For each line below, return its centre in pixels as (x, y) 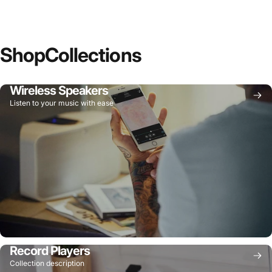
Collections (93, 55)
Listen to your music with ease (62, 103)
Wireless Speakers (59, 90)
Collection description (47, 263)
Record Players (50, 250)
